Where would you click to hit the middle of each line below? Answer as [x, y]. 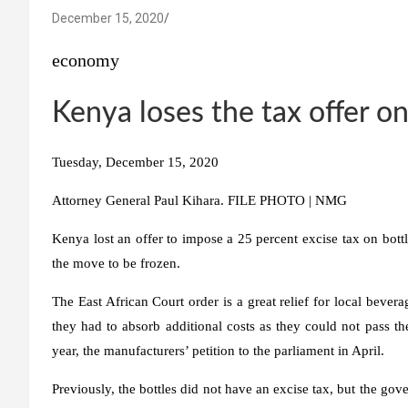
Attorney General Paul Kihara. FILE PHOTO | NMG [199, 200]
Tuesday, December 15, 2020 [135, 162]
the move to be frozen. [116, 263]
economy [86, 60]
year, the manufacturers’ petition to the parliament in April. [218, 350]
